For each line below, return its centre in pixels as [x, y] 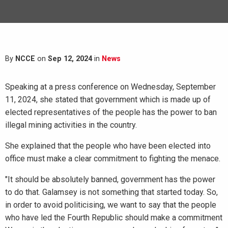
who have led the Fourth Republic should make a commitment [114, 218]
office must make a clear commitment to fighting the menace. [113, 159]
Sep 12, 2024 [70, 59]
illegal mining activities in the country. [71, 125]
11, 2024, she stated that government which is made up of [108, 99]
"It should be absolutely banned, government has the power [110, 179]
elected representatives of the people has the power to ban [111, 112]
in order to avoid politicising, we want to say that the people [111, 205]
